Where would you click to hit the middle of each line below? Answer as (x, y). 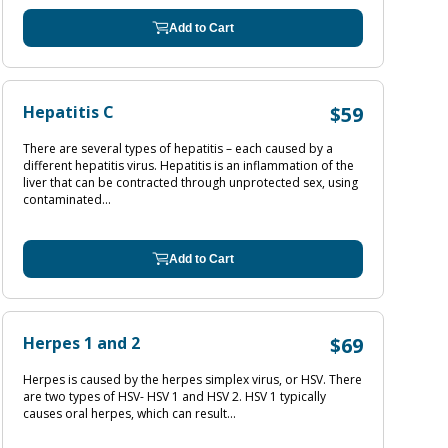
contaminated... (67, 199)
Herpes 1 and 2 (81, 343)
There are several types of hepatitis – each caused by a (178, 148)
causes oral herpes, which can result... (129, 413)
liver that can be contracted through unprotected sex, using (190, 182)
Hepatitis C (68, 112)
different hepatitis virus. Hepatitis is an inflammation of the (188, 165)
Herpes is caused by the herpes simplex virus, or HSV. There (192, 379)
